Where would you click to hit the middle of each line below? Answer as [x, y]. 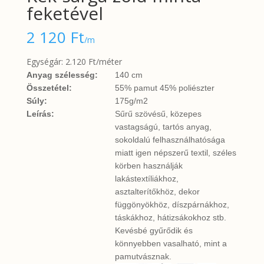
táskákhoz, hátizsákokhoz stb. [170, 218]
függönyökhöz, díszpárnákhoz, [172, 205]
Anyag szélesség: [62, 75]
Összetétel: [49, 88]
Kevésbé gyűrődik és [154, 231]
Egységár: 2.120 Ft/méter [74, 62]
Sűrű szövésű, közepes [158, 114]
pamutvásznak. [143, 257]
